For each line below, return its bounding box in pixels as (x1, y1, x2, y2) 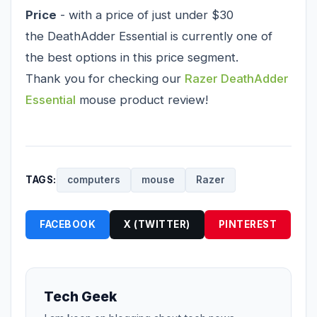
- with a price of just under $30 (57, 7, 234, 22)
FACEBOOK (40, 218, 96, 230)
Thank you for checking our (25, 71, 185, 86)
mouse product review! (76, 92, 215, 107)
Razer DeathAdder (185, 71, 289, 86)
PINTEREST (218, 218, 277, 230)
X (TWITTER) (124, 218, 190, 230)
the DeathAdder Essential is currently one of (25, 28, 272, 43)
